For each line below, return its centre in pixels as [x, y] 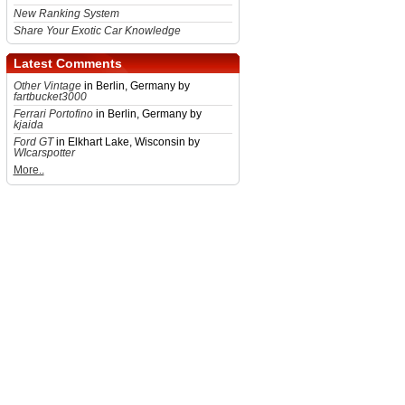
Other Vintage [47, 86]
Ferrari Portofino [53, 114]
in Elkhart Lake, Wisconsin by [126, 142]
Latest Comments [67, 63]
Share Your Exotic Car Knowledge [97, 31]
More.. [28, 170]
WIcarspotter [44, 153]
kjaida [28, 125]
